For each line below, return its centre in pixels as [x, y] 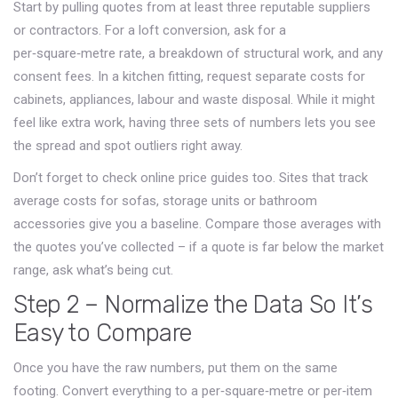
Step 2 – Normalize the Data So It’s [193, 305]
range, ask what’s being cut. [93, 270]
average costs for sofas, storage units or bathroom [165, 201]
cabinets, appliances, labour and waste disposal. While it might [194, 99]
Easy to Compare [103, 333]
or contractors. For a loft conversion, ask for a [150, 30]
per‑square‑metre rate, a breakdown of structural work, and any [198, 53]
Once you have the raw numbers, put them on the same [175, 368]
